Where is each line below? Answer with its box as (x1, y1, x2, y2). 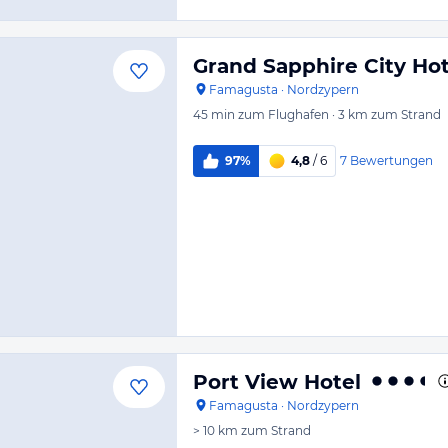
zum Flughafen (238, 107, 329, 122)
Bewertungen (349, 152, 433, 168)
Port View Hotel (193, 370, 361, 394)
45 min (193, 107, 235, 122)
